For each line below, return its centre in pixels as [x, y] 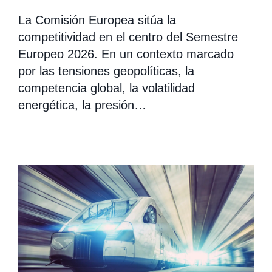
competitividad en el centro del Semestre [128, 37]
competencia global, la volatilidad [107, 88]
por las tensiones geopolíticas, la [106, 71]
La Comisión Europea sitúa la [97, 20]
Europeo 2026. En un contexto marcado [126, 54]
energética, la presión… [82, 105]
